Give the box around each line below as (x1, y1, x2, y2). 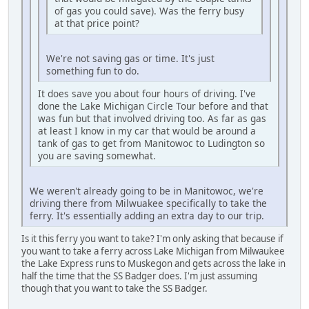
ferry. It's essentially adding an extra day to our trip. (30, 209, 264, 223)
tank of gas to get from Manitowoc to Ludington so (38, 137, 265, 150)
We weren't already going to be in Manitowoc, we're (30, 184, 263, 198)
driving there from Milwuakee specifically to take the (30, 197, 267, 210)
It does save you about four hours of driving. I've (38, 87, 256, 101)
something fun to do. (46, 64, 139, 78)
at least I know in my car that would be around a (38, 124, 256, 138)
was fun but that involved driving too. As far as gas (38, 112, 266, 126)
